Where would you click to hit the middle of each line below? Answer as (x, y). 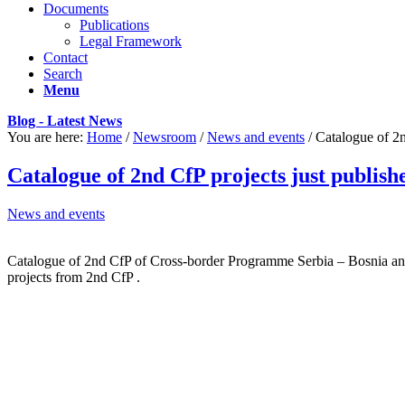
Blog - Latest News (65, 121)
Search (63, 74)
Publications (114, 25)
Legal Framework (131, 41)
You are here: (45, 137)
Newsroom (165, 137)
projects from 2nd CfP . (74, 277)
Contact (66, 57)
